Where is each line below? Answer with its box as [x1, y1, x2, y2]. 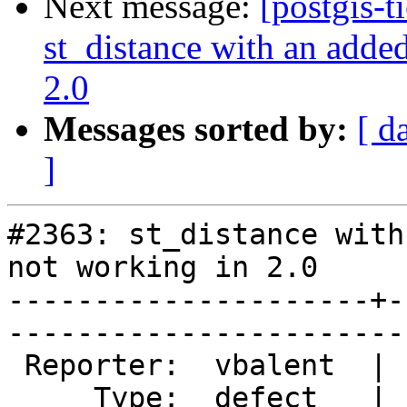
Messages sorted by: [44, 109, 348, 149]
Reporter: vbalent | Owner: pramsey [7, 349, 25, 382]
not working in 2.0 [7, 251, 318, 284]
